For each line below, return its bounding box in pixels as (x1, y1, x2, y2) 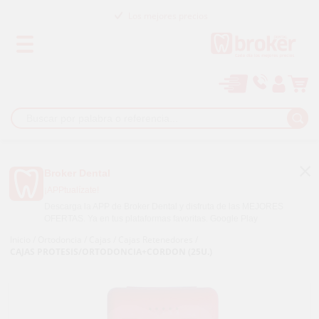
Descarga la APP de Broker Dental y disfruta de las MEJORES (44, 201, 283, 211)
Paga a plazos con (132, 33, 204, 46)
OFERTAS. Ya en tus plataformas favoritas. (44, 213, 210, 224)
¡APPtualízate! (44, 184, 99, 195)
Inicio (10, 233, 31, 246)
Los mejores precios (128, 5, 208, 17)
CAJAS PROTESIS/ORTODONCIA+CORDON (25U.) (10, 245, 213, 258)
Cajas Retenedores (118, 233, 194, 246)
